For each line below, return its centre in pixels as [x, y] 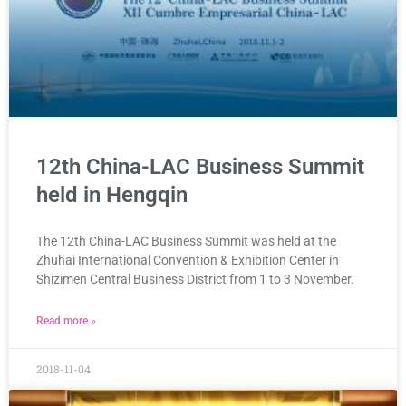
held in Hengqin [112, 194]
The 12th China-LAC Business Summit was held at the [186, 241]
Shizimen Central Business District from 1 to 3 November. [195, 279]
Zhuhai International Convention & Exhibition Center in [188, 260]
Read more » [66, 320]
